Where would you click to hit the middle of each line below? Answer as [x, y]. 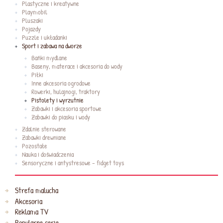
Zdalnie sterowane [44, 129]
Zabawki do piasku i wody [61, 117]
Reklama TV [31, 212]
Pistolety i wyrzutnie [58, 100]
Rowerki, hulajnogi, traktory [66, 91]
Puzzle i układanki [44, 37]
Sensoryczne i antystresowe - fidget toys [73, 163]
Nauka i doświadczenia [48, 154]
